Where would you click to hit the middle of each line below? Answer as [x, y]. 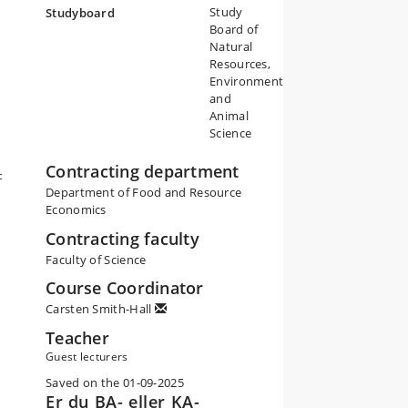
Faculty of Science [96, 259]
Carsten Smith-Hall [100, 309]
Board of [234, 29]
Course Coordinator [125, 288]
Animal [229, 116]
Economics [76, 209]
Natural [231, 46]
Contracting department [143, 171]
